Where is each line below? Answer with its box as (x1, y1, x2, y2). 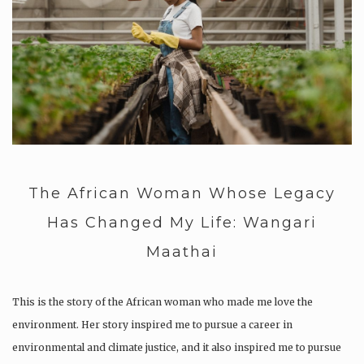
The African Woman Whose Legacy (28, 184, 336, 202)
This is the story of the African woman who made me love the (12, 295, 313, 308)
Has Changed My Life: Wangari (47, 213, 317, 232)
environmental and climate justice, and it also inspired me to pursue (12, 340, 341, 353)
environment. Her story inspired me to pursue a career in (12, 318, 292, 331)
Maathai (146, 242, 218, 261)
